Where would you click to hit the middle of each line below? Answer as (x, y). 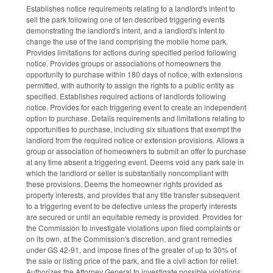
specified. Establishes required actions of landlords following (126, 96)
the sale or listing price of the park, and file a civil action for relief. (132, 261)
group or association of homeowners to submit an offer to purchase (136, 151)
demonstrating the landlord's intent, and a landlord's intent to (126, 30)
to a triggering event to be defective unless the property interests (132, 206)
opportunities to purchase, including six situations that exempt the (134, 129)
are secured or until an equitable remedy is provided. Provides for (134, 217)
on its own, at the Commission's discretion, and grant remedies (129, 239)
